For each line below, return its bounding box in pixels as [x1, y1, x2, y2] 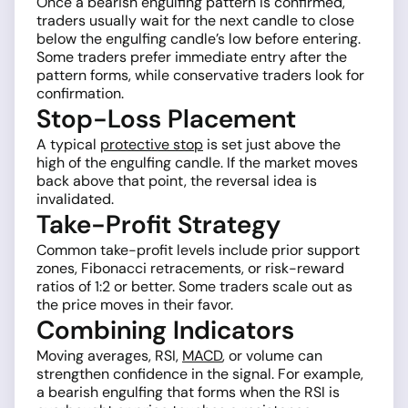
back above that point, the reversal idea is [36, 171, 317, 191]
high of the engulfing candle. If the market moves [36, 153, 358, 173]
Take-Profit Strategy [36, 208, 280, 242]
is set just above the [203, 135, 341, 155]
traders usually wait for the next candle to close [36, 11, 354, 31]
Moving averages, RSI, [36, 346, 182, 366]
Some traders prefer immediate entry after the [36, 47, 347, 67]
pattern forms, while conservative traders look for [36, 66, 364, 86]
